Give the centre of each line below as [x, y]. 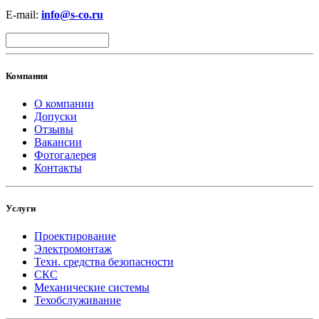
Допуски [56, 117]
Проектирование [75, 236]
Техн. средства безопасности [104, 262]
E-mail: [23, 14]
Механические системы [92, 288]
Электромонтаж [73, 249]
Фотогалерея [65, 155]
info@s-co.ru [72, 14]
